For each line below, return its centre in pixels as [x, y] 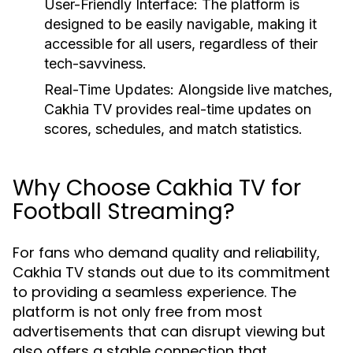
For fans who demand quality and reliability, [166, 253]
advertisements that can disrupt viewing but [169, 331]
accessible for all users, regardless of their [181, 44]
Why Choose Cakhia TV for [157, 188]
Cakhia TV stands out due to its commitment [171, 272]
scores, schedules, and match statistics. [173, 129]
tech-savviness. [95, 63]
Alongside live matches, [253, 89]
